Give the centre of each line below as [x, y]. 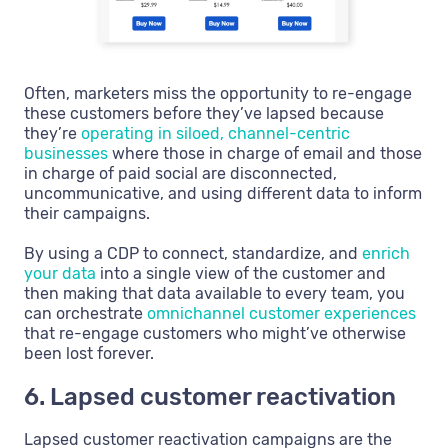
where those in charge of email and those [265, 153]
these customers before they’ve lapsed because [204, 113]
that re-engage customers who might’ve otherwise [215, 333]
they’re [52, 133]
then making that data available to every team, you [214, 293]
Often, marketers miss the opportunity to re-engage [218, 93]
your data [60, 273]
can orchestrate [85, 313]
